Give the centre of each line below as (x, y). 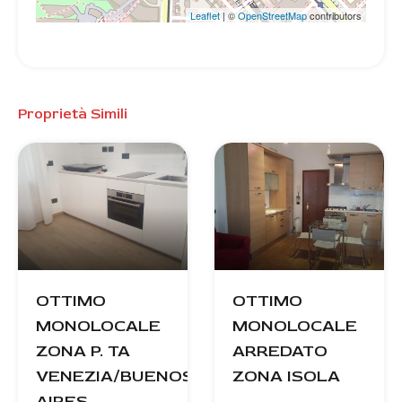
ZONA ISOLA (286, 376)
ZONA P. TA (83, 350)
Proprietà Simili (73, 114)
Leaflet (205, 15)
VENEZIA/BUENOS (115, 376)
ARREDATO (280, 350)
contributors (334, 15)
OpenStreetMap (272, 15)
